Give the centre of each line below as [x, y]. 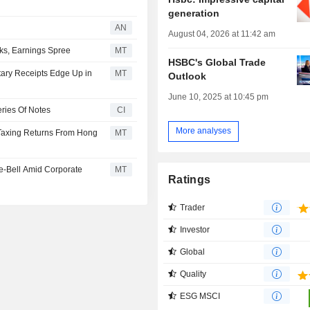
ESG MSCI [200, 296]
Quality [193, 274]
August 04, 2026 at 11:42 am [222, 34]
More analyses [204, 131]
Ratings [190, 179]
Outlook [188, 76]
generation [194, 13]
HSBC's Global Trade [217, 62]
